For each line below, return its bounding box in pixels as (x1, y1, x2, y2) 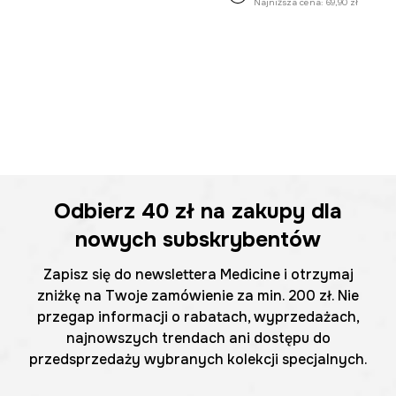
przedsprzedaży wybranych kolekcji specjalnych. (28, 349, 368, 369)
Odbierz (54, 197, 141, 225)
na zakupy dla (194, 197, 342, 225)
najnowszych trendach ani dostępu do (65, 328, 331, 347)
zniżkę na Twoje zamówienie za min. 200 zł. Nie (37, 286, 359, 305)
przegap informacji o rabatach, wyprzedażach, (36, 307, 360, 326)
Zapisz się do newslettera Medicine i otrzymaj (42, 264, 354, 284)
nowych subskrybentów (75, 225, 321, 253)
